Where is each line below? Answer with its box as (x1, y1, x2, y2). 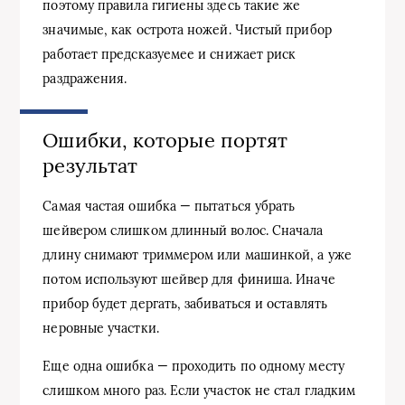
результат (42, 152, 138, 178)
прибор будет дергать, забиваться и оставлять (42, 296, 327, 313)
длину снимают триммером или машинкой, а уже (42, 247, 352, 264)
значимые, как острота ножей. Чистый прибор (42, 21, 332, 38)
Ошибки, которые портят (42, 127, 288, 153)
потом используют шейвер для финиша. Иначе (42, 271, 335, 288)
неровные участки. (42, 320, 159, 337)
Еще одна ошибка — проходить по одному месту (42, 358, 344, 375)
